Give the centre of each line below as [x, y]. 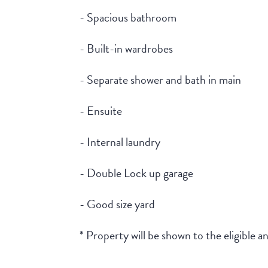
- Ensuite [101, 111]
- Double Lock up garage [137, 173]
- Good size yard [118, 204]
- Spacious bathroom [128, 18]
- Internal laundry [120, 142]
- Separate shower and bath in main [161, 80]
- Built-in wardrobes [127, 49]
